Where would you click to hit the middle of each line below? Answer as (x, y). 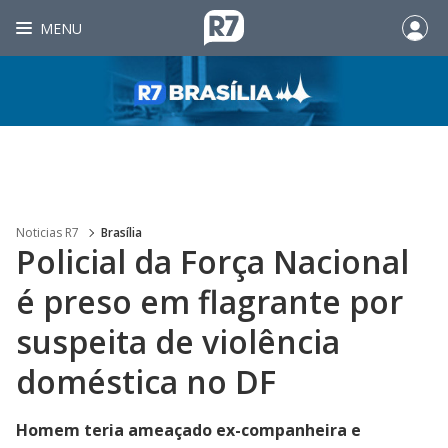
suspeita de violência (178, 341)
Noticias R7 (47, 232)
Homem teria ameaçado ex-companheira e (188, 430)
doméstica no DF (146, 381)
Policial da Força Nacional (212, 261)
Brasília (121, 232)
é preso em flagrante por (209, 301)
